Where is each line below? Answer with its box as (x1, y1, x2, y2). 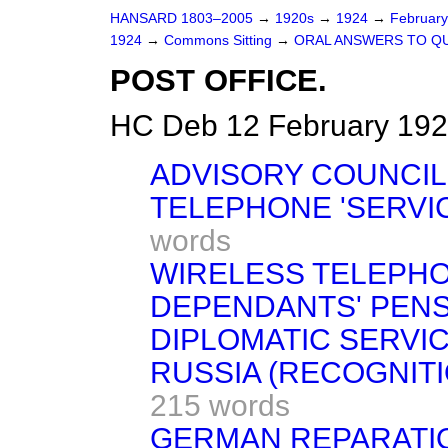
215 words (150, 389, 290, 422)
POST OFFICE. (110, 63, 327, 98)
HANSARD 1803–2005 (110, 11, 253, 26)
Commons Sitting (164, 33, 276, 48)
